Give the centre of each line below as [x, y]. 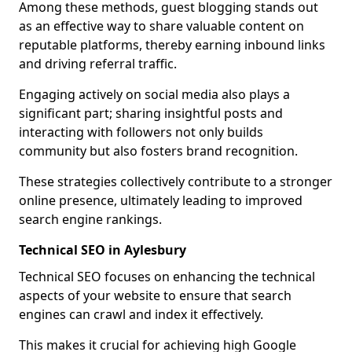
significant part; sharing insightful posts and [151, 113]
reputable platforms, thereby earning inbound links [172, 45]
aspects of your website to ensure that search [155, 295]
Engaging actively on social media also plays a [154, 94]
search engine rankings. [90, 219]
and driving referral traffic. [98, 64]
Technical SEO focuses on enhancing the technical [167, 277]
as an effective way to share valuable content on [161, 26]
